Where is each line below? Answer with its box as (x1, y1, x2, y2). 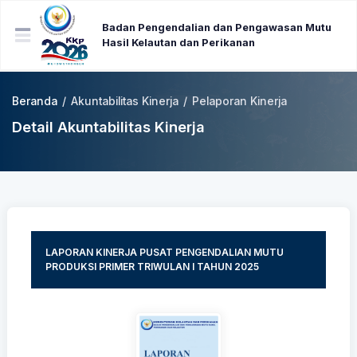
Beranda (12, 95, 57, 108)
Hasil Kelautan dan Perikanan (102, 37, 256, 49)
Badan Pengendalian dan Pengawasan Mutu (102, 22, 332, 33)
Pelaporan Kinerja (192, 95, 287, 108)
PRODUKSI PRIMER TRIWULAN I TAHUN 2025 (45, 261, 259, 273)
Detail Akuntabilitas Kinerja (12, 118, 205, 135)
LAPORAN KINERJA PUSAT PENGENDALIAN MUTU (45, 246, 284, 258)
